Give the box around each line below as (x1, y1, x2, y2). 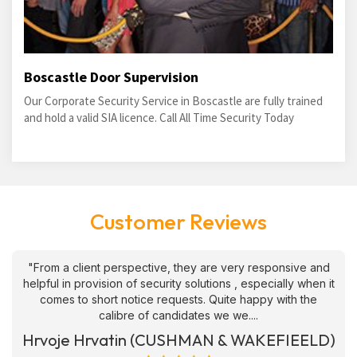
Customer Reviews (90, 208, 267, 235)
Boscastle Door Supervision (24, 68, 198, 86)
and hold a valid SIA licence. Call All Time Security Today (24, 110, 294, 125)
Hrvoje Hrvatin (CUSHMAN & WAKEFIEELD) (22, 330, 335, 350)
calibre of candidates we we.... (99, 308, 258, 322)
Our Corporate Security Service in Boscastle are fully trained (24, 93, 323, 108)
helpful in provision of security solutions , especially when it (22, 277, 335, 290)
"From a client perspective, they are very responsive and (27, 261, 330, 274)
